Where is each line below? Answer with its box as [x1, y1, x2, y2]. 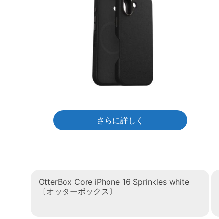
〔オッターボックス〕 [39, 186, 117, 196]
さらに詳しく [96, 115, 144, 125]
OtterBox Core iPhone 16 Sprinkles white [39, 176, 189, 187]
